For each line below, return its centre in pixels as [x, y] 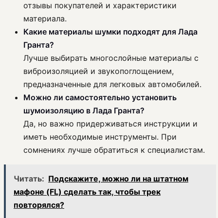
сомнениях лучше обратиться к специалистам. [114, 150]
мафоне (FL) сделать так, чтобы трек [87, 192]
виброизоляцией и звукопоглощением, [99, 71]
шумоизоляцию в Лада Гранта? [84, 111]
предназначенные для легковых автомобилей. [112, 84]
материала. [45, 19]
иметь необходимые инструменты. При [100, 137]
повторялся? [39, 205]
